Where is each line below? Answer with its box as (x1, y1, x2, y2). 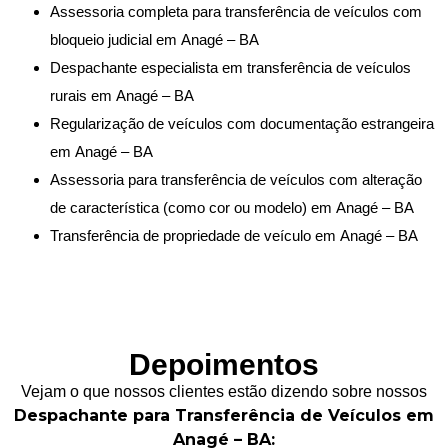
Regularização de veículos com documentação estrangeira (50, 114, 434, 132)
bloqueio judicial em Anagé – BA (50, 30, 259, 48)
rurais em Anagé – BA (50, 86, 194, 104)
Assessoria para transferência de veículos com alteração (50, 170, 422, 188)
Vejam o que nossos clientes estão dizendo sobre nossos (21, 382, 427, 400)
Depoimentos (129, 347, 319, 381)
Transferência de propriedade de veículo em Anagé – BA (50, 226, 418, 244)
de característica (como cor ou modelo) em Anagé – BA (50, 198, 414, 216)
